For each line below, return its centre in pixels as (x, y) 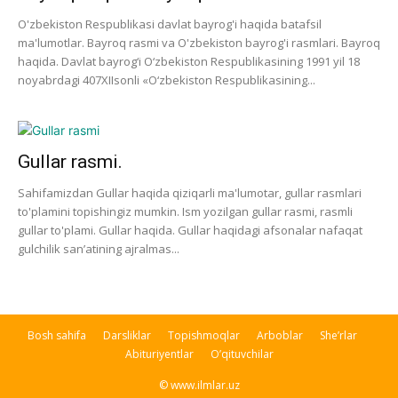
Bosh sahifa (56, 335)
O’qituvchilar (242, 354)
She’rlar (338, 335)
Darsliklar (127, 335)
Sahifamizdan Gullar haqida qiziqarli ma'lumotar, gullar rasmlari (190, 193)
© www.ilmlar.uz (199, 385)
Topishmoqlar (203, 335)
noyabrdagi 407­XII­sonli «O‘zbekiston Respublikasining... (167, 80)
